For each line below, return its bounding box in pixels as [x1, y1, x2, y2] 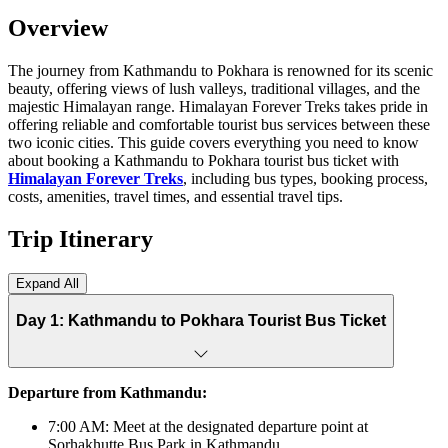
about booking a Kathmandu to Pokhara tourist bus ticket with [8, 151, 399, 169]
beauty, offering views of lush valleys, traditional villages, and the [8, 79, 420, 97]
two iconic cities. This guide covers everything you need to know [8, 133, 419, 151]
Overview [8, 14, 108, 41]
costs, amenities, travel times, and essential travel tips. [8, 187, 343, 205]
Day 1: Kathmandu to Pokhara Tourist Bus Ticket [16, 312, 386, 330]
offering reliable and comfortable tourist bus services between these [8, 115, 430, 133]
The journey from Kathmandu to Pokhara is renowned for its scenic [8, 61, 433, 79]
